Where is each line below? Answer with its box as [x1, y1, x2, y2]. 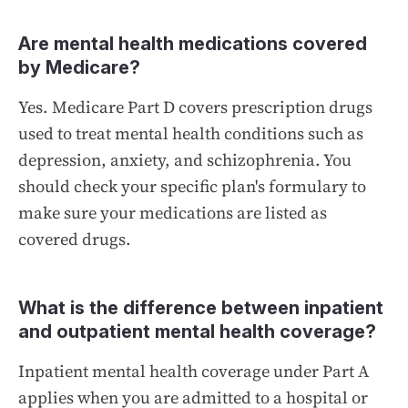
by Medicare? [18, 56, 140, 78]
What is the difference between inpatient [18, 296, 383, 319]
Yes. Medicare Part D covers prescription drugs [18, 95, 372, 118]
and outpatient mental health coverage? [18, 320, 376, 342]
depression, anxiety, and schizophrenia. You [18, 148, 352, 171]
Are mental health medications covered [18, 32, 367, 55]
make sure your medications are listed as [18, 200, 327, 224]
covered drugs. [18, 227, 131, 250]
